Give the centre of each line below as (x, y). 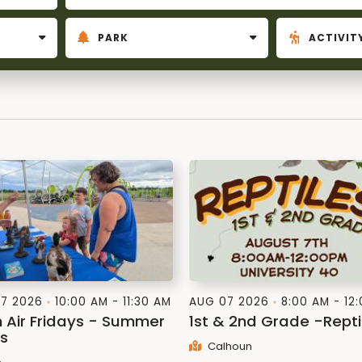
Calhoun (228, 346)
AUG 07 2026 (229, 302)
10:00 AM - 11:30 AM (113, 302)
